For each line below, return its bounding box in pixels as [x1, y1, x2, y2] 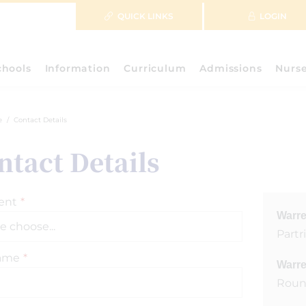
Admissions [199, 62, 262, 74]
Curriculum [124, 62, 186, 74]
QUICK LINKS [117, 11, 173, 21]
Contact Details [13, 115, 67, 124]
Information [44, 62, 111, 74]
